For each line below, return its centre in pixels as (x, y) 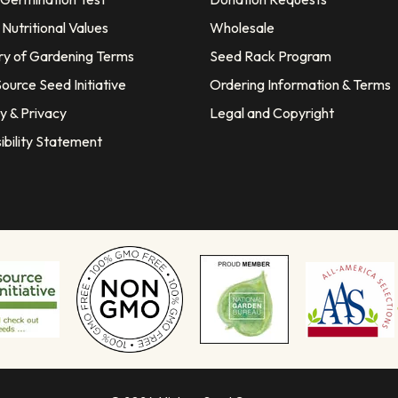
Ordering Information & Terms (300, 84)
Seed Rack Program (271, 56)
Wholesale (242, 27)
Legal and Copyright (272, 112)
